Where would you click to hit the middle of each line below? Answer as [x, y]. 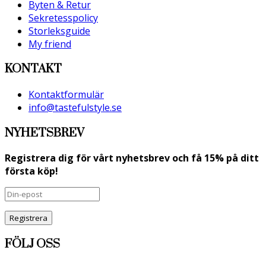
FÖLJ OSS [32, 244]
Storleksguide [59, 31]
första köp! [31, 171]
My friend [50, 44]
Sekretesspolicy [63, 18]
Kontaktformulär [66, 94]
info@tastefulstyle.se [75, 107]
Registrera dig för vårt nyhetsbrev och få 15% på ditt [132, 158]
